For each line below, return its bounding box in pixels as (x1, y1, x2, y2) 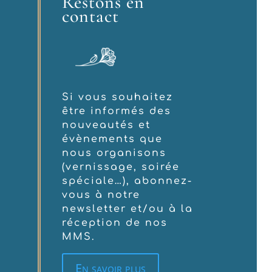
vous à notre (62, 189, 141, 200)
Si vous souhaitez (62, 91, 174, 103)
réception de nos (62, 217, 168, 228)
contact (62, 5, 120, 28)
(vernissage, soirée (62, 161, 180, 172)
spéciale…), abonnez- (62, 175, 193, 186)
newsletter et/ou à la (62, 203, 194, 214)
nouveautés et (62, 119, 151, 131)
